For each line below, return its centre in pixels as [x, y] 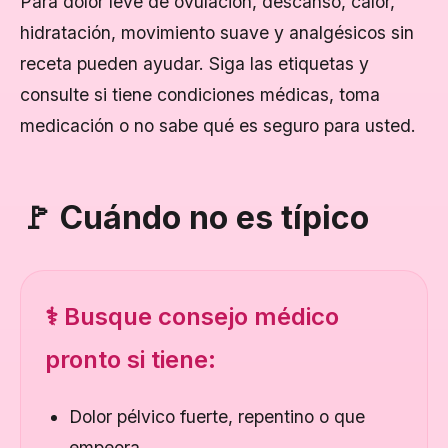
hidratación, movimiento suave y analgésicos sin [217, 32]
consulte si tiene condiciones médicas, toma [200, 94]
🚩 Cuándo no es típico [194, 217]
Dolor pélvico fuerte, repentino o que [217, 416]
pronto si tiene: [130, 359]
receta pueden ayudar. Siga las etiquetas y [194, 63]
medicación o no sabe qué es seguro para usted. [218, 125]
